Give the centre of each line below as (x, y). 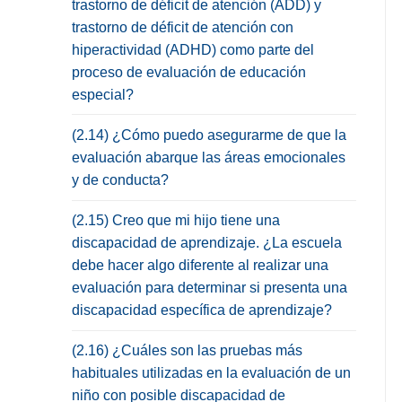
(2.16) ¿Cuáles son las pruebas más (187, 351)
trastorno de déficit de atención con (183, 27)
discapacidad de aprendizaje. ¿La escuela (207, 243)
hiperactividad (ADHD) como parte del (193, 49)
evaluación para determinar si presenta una (210, 288)
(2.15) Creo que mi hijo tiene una (176, 221)
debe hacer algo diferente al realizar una (200, 266)
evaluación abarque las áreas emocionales (209, 157)
